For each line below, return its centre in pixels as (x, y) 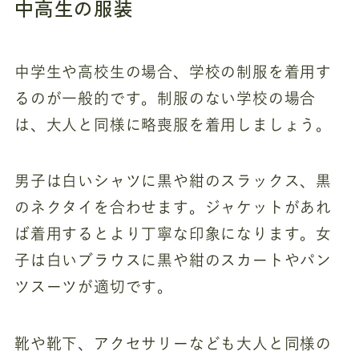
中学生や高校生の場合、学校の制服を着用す (173, 71)
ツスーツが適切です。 (93, 287)
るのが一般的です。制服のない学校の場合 (165, 98)
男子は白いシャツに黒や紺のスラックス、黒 (173, 181)
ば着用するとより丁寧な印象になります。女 (173, 234)
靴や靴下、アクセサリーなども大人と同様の (173, 343)
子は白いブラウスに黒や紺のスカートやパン (173, 260)
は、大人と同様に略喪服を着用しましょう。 (173, 124)
